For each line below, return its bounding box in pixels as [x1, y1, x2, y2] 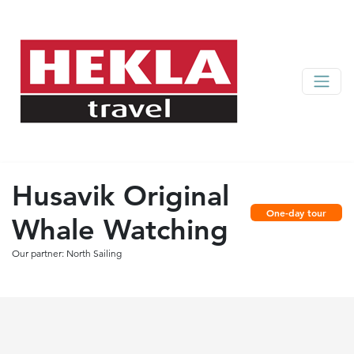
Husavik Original [12, 179, 229, 213]
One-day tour [266, 206, 326, 219]
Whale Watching [12, 213, 228, 247]
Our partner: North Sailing [12, 247, 122, 259]
